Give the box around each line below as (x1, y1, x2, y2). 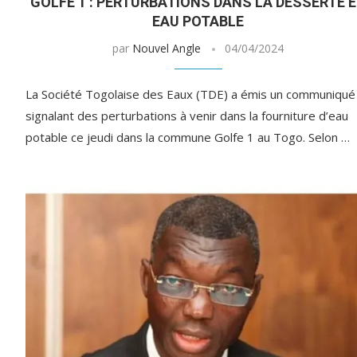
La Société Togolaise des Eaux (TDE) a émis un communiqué (25, 86, 355, 103)
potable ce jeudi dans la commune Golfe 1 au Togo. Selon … (25, 129, 350, 146)
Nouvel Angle (132, 41, 202, 57)
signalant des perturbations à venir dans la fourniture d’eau (25, 108, 348, 124)
